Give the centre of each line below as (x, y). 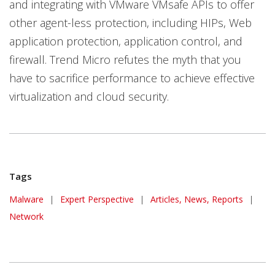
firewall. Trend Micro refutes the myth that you (125, 60)
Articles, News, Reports (197, 199)
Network (26, 216)
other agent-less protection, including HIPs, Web (130, 23)
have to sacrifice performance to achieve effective (132, 78)
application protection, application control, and (126, 41)
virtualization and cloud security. (89, 96)
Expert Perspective (97, 199)
